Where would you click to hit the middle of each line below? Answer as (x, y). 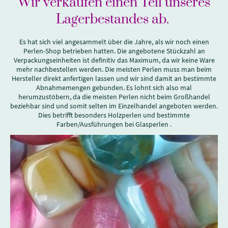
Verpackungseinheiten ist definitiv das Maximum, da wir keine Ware (114, 60)
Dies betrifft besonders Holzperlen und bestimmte (114, 115)
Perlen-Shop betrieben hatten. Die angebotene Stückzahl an (114, 51)
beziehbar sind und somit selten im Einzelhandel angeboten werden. (114, 106)
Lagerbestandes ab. (114, 20)
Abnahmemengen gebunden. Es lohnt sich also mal (114, 88)
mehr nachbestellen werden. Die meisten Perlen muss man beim (114, 69)
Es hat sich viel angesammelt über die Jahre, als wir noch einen (114, 42)
